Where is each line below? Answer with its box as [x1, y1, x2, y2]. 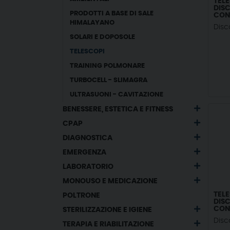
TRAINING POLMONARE [70, 63, 145, 69]
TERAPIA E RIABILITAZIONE [63, 221, 154, 228]
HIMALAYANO [70, 20, 115, 26]
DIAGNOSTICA [63, 135, 112, 142]
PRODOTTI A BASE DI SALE [70, 10, 154, 17]
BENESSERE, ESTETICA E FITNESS [63, 106, 173, 113]
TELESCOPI [70, 48, 105, 55]
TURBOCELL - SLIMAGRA [70, 77, 148, 84]
